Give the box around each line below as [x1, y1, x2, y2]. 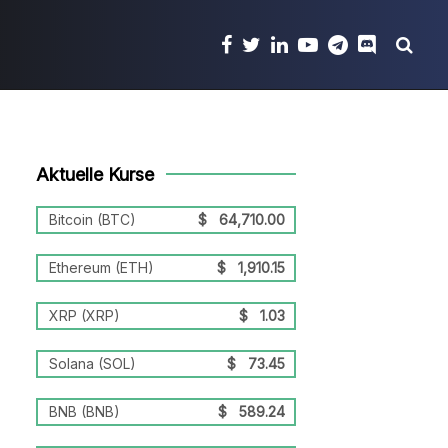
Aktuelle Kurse [35, 164, 154, 185]
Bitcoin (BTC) [48, 211, 136, 228]
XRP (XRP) [48, 307, 120, 324]
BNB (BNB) [48, 403, 120, 420]
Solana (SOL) [48, 355, 136, 372]
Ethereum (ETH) [48, 259, 154, 276]
